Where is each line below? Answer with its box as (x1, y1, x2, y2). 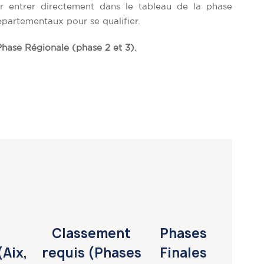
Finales (159, 244, 207, 262)
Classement (52, 225, 131, 243)
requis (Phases (41, 244, 141, 262)
